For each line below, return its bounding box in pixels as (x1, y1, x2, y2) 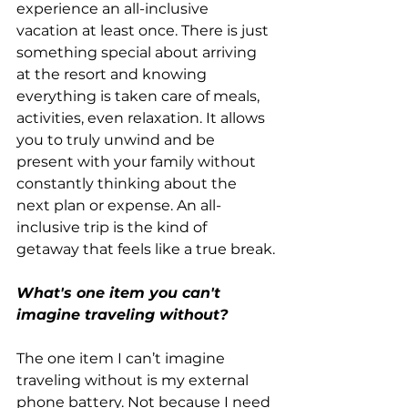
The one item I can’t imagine (16, 349, 229, 367)
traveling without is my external (16, 371, 252, 389)
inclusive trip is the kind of (16, 218, 210, 236)
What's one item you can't (16, 283, 225, 301)
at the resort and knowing (16, 65, 210, 83)
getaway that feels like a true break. (16, 240, 275, 258)
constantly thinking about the (16, 174, 240, 192)
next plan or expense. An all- (16, 196, 221, 214)
